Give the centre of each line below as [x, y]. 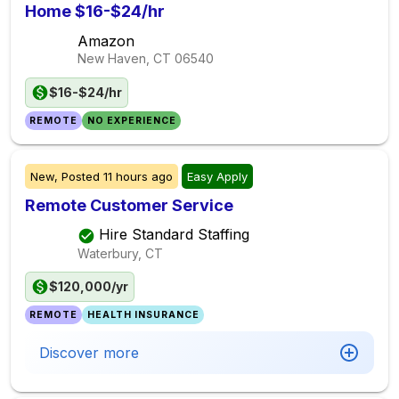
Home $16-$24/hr [95, 11]
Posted [81, 176]
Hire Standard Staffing [174, 235]
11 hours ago [138, 176]
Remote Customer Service [129, 205]
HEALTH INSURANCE [143, 315]
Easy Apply [217, 176]
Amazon [106, 41]
